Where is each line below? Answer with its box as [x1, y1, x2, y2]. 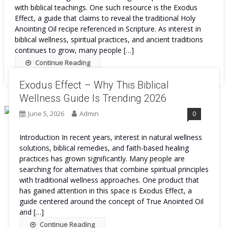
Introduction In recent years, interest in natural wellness [19, 132, 202, 142]
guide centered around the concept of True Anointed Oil [19, 196, 204, 206]
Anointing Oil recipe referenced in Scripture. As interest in [14, 24, 201, 34]
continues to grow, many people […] [14, 45, 134, 55]
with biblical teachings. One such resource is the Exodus [14, 3, 197, 12]
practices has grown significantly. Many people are [19, 154, 185, 163]
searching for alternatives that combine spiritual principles [19, 164, 209, 174]
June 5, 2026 [27, 109, 64, 118]
